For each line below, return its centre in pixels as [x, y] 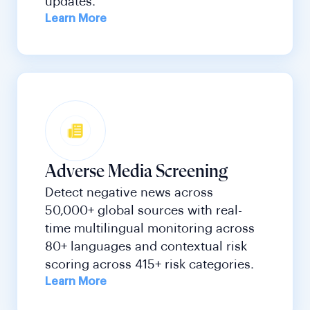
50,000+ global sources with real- [144, 211]
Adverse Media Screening [136, 173]
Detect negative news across [129, 193]
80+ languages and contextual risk [146, 247]
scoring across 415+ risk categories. [149, 265]
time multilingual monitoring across [150, 229]
